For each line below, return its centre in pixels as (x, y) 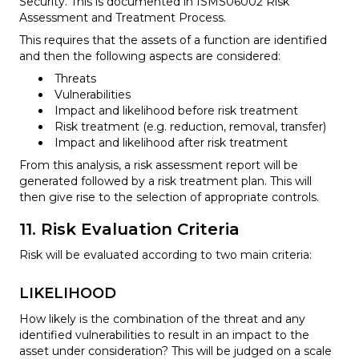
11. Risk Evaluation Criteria (129, 229)
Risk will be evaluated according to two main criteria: (165, 254)
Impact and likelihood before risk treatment (176, 110)
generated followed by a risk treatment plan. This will (165, 181)
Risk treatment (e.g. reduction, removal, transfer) (190, 126)
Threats (75, 78)
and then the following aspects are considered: (150, 56)
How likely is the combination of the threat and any (162, 319)
